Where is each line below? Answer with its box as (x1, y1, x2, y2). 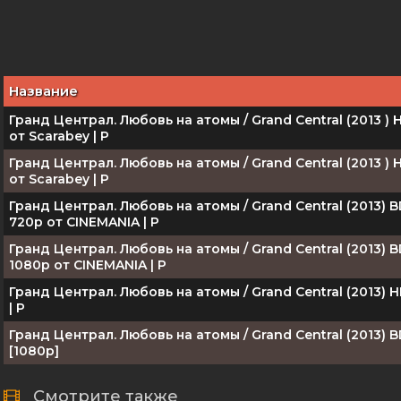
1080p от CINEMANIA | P (9, 257, 166, 273)
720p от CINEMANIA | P (9, 214, 159, 230)
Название (9, 82, 78, 99)
